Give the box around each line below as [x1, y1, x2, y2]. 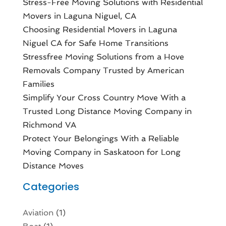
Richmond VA [22, 120, 76, 130]
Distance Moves [22, 161, 84, 171]
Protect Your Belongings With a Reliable [22, 134, 179, 144]
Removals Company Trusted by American [22, 66, 184, 76]
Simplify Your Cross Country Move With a [22, 93, 186, 103]
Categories [22, 180, 79, 194]
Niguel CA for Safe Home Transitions [22, 38, 168, 48]
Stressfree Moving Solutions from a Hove [22, 52, 184, 62]
